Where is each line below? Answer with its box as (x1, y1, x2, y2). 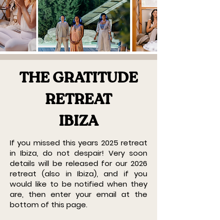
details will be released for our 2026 (10, 158, 147, 168)
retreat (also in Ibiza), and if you (10, 168, 147, 179)
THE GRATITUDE (19, 71, 138, 86)
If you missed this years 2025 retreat (10, 137, 147, 148)
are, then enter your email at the (10, 189, 147, 199)
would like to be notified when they (10, 179, 147, 189)
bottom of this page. (10, 199, 87, 210)
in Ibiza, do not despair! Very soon (10, 148, 147, 158)
